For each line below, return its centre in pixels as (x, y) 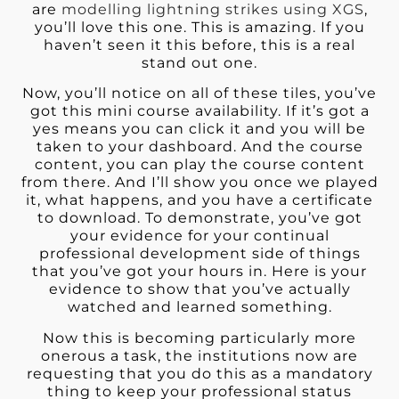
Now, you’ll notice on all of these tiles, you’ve (199, 94)
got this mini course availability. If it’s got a (199, 111)
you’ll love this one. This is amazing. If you (199, 28)
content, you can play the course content (199, 165)
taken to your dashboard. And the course (199, 147)
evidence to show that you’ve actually (199, 289)
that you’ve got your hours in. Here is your (199, 272)
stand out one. (199, 63)
